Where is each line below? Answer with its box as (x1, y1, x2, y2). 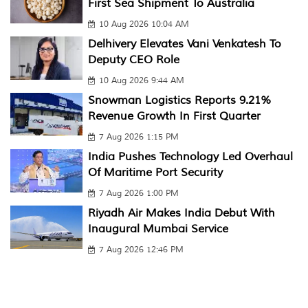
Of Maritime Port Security (87, 166, 223, 179)
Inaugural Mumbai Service (87, 222, 228, 236)
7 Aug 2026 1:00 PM (98, 188, 179, 199)
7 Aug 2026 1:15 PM (98, 132, 179, 142)
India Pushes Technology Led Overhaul (87, 150, 293, 164)
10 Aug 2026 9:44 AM (98, 76, 184, 86)
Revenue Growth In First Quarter (87, 109, 261, 123)
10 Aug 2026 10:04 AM (98, 19, 189, 30)
